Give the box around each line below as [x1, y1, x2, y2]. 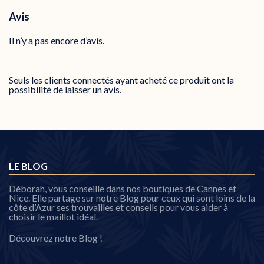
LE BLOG [9, 160, 48, 172]
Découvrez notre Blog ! [9, 232, 103, 244]
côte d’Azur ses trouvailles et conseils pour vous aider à [9, 202, 228, 213]
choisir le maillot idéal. [9, 211, 98, 223]
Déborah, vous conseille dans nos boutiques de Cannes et [9, 183, 236, 194]
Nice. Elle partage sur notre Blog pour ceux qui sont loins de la [9, 192, 255, 204]
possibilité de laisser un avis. [9, 84, 121, 95]
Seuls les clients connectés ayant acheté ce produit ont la [9, 74, 234, 86]
